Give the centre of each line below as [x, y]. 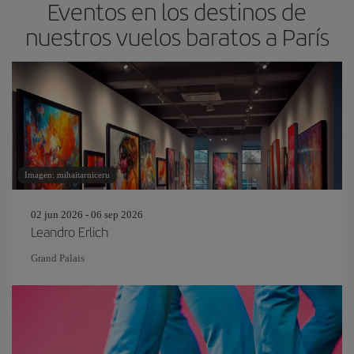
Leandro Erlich [70, 232]
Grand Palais [58, 258]
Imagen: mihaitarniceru [67, 175]
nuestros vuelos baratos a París [177, 36]
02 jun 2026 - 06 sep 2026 [87, 215]
